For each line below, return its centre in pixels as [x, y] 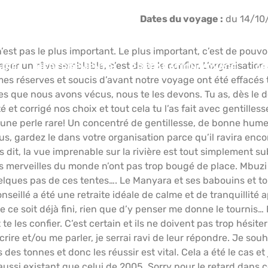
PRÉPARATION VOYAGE [183, 68]
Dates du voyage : [182, 19]
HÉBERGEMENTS [74, 68]
